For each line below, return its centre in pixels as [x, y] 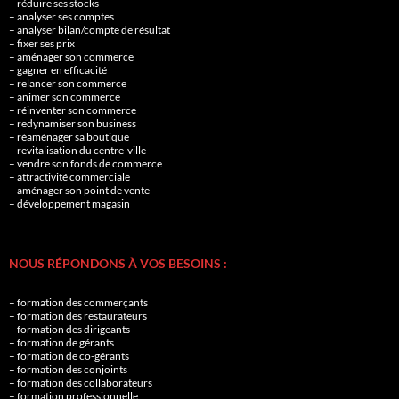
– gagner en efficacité [58, 70]
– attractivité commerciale [69, 177]
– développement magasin [69, 204]
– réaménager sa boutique [69, 137]
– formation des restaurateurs [78, 316]
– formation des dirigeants [69, 330]
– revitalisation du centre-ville [77, 151]
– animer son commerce [65, 97]
